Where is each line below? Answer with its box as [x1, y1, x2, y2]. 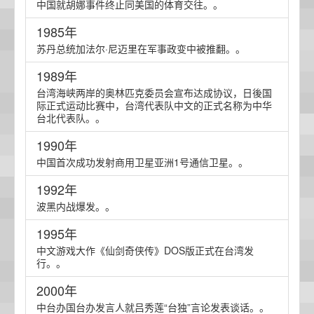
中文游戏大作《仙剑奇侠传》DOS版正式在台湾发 [36, 243, 254, 257]
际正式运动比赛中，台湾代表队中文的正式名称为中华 [36, 98, 272, 112]
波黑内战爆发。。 [36, 199, 115, 213]
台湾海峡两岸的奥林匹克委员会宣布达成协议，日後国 [36, 86, 272, 100]
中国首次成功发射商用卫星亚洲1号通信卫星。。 [36, 155, 248, 169]
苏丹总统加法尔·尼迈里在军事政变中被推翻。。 [36, 41, 245, 55]
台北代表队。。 [36, 111, 105, 125]
